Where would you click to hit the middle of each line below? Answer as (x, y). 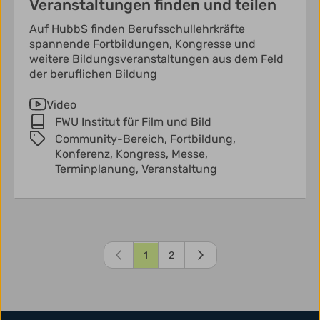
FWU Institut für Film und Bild (133, 122)
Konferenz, (85, 154)
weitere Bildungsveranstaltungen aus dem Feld (156, 59)
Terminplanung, (98, 169)
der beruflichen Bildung (93, 74)
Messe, (190, 154)
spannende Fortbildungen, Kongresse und (142, 44)
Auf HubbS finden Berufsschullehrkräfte (137, 29)
